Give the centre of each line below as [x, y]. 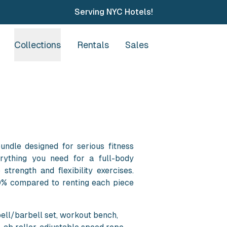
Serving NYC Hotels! [113, 12]
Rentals [93, 45]
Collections [38, 45]
